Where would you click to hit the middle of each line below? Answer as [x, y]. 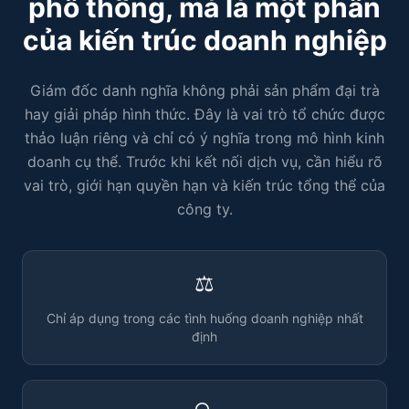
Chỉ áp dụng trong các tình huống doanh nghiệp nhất [204, 318]
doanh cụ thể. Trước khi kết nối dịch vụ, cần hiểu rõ [204, 162]
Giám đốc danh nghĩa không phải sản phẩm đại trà [204, 90]
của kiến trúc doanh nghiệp [204, 40]
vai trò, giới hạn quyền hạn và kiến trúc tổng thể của [204, 185]
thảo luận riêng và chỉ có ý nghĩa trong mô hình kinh [204, 138]
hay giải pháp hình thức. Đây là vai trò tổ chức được [204, 114]
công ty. [204, 209]
